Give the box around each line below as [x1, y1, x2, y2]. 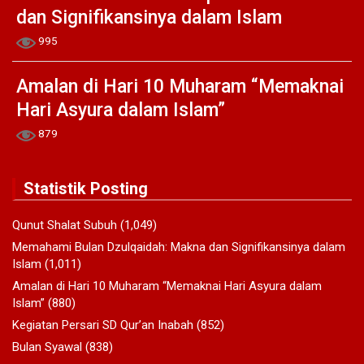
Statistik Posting [24, 178, 148, 198]
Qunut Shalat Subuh [12, 217, 117, 232]
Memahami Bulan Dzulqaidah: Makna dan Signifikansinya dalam [12, 239, 345, 254]
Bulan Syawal [12, 339, 82, 354]
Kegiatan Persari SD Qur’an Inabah [12, 317, 193, 332]
